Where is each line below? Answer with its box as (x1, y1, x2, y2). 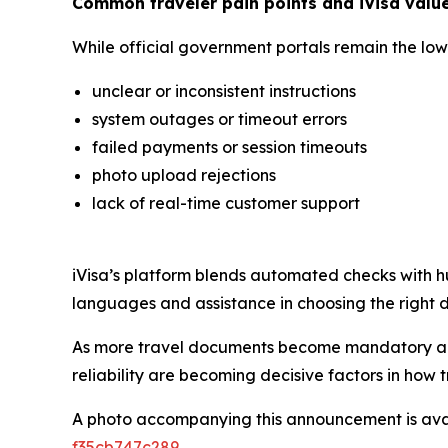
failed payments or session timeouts (92, 136, 367, 157)
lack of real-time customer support (92, 192, 360, 213)
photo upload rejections (92, 164, 276, 185)
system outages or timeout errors (92, 108, 347, 129)
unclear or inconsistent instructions (92, 80, 356, 101)
